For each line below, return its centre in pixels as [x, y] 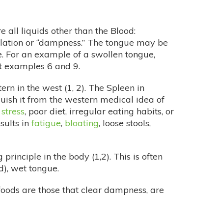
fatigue [46, 123]
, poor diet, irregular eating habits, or [99, 111]
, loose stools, [125, 123]
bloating [82, 123]
